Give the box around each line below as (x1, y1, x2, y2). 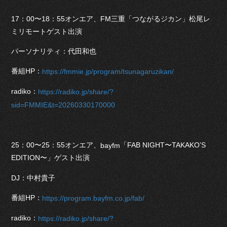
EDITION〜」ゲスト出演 (11, 154, 90, 162)
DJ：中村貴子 (11, 173, 56, 182)
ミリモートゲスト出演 (11, 27, 83, 35)
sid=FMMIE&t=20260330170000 (11, 100, 116, 109)
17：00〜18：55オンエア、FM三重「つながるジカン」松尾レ (11, 14, 211, 23)
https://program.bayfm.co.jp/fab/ (42, 194, 145, 202)
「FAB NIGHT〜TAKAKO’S (120, 140, 206, 149)
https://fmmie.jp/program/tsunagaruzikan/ (42, 67, 174, 76)
